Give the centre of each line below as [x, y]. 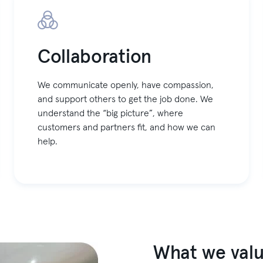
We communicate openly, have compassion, [126, 85]
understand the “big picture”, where [111, 114]
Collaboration [95, 58]
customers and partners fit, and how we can [127, 128]
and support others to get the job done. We [126, 100]
